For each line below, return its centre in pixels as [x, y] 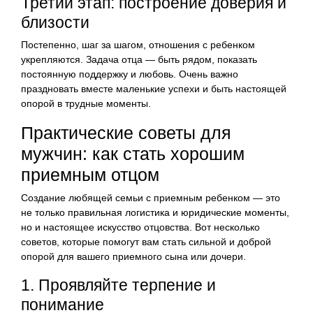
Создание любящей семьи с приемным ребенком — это [151, 197]
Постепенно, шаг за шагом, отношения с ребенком [138, 44]
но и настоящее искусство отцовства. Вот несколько [140, 227]
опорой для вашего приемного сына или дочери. [133, 256]
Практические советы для [126, 132]
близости [55, 22]
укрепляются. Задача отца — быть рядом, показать [139, 59]
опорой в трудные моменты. [86, 103]
